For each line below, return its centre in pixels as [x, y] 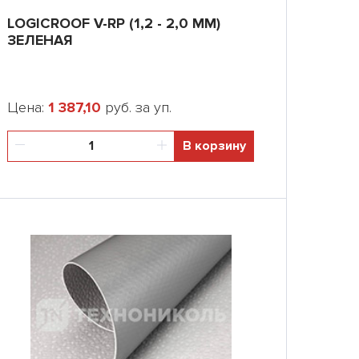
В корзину [214, 146]
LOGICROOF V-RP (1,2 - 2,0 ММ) [114, 23]
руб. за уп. [136, 107]
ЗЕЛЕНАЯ [40, 40]
